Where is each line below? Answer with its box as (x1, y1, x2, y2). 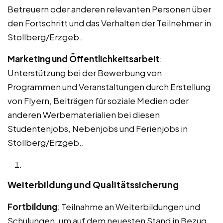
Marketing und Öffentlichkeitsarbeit (7, 53, 159, 64)
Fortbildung (7, 201, 57, 212)
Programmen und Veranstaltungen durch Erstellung (7, 81, 211, 92)
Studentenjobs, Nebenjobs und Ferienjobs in (7, 122, 188, 134)
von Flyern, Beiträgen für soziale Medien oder (7, 95, 189, 106)
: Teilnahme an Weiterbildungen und (57, 201, 200, 212)
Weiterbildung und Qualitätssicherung (7, 178, 179, 190)
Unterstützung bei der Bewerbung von (7, 67, 162, 78)
